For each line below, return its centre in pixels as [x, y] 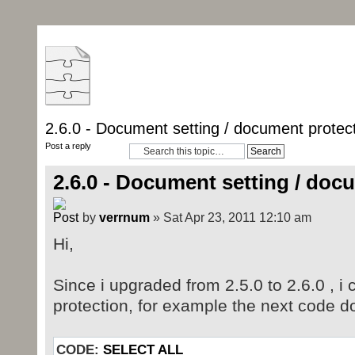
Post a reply [68, 146]
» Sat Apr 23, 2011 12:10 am [230, 218]
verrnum [124, 218]
